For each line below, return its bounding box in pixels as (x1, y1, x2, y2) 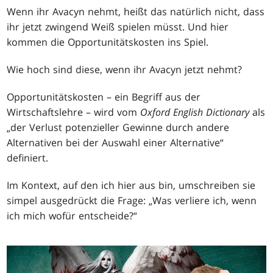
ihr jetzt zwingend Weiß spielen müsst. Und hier (7, 19, 229, 34)
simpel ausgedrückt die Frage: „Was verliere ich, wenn (7, 193, 257, 207)
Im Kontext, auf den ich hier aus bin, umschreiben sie (7, 178, 256, 192)
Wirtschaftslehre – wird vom (7, 105, 141, 119)
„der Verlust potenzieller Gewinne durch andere (7, 120, 230, 134)
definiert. (7, 151, 49, 165)
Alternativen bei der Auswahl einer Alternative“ (7, 135, 224, 149)
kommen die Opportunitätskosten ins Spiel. (7, 35, 209, 49)
